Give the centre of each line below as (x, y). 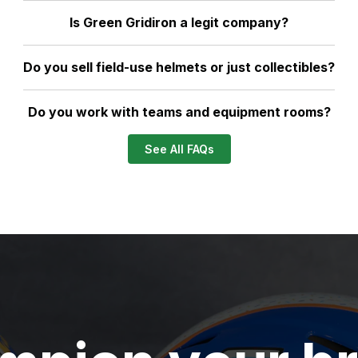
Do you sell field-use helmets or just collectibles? (179, 68)
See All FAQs (179, 149)
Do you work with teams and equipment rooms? (179, 112)
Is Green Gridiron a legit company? (179, 23)
